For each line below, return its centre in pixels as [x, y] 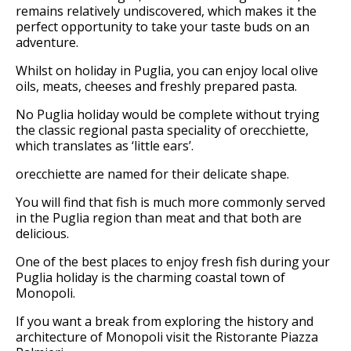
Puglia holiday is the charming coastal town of [150, 278]
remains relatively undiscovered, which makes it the [166, 11]
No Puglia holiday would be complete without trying [168, 115]
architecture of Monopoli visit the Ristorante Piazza [167, 337]
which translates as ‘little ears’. [105, 146]
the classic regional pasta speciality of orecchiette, [162, 130]
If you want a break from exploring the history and [165, 322]
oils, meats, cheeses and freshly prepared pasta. [156, 87]
